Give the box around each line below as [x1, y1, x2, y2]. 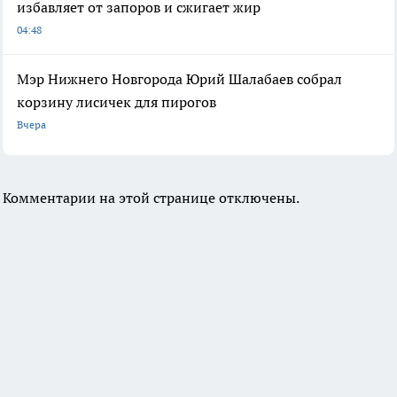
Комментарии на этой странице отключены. [3, 189, 300, 207]
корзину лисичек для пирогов [17, 93, 216, 112]
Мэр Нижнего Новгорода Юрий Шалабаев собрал [17, 70, 342, 89]
